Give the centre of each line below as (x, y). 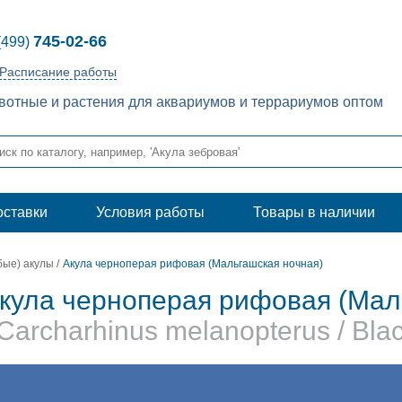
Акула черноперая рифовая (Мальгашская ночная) (193, 264)
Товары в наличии (314, 212)
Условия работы (150, 212)
